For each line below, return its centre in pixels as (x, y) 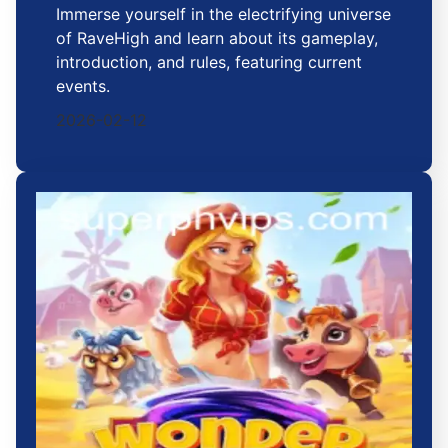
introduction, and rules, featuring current (209, 61)
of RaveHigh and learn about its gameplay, (217, 37)
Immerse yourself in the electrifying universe (223, 13)
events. (83, 85)
